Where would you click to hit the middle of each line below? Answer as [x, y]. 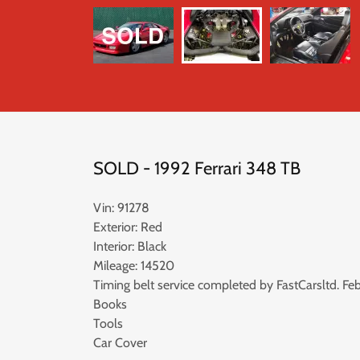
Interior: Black [130, 246]
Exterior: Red [128, 227]
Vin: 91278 [121, 208]
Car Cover [120, 343]
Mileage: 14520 [134, 266]
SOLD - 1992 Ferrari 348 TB [197, 168]
